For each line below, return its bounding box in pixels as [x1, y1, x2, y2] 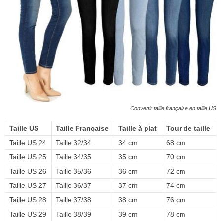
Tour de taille [166, 124, 210, 132]
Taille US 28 [9, 195, 46, 204]
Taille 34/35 [56, 152, 91, 161]
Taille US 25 [9, 152, 46, 161]
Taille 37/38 [56, 195, 91, 204]
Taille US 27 [9, 181, 46, 189]
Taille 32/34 [56, 138, 91, 147]
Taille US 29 [9, 210, 46, 218]
